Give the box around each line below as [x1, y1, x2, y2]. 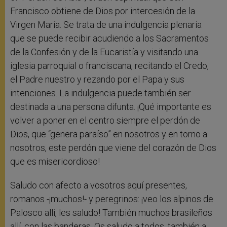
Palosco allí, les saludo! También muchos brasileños [10, 207, 212, 218]
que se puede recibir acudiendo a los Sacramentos [10, 33, 209, 44]
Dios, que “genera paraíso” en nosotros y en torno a [10, 129, 207, 140]
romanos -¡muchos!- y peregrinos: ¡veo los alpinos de [10, 194, 213, 205]
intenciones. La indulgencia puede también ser [10, 88, 191, 99]
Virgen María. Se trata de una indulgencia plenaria [10, 19, 202, 30]
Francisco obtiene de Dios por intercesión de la [10, 6, 195, 17]
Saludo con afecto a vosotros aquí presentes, [10, 180, 187, 191]
